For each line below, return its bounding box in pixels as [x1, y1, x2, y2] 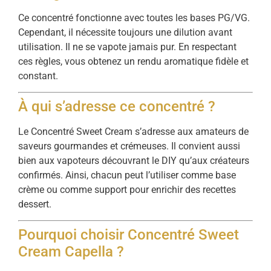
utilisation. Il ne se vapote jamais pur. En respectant [18, 41, 237, 53]
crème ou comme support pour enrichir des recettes [18, 183, 236, 195]
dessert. [18, 198, 51, 210]
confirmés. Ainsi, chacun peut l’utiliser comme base [18, 169, 236, 181]
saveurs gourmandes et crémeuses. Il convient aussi [18, 140, 240, 152]
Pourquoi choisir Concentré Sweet [18, 226, 239, 244]
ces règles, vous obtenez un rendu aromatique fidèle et [18, 55, 249, 67]
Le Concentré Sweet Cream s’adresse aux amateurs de [18, 125, 249, 137]
